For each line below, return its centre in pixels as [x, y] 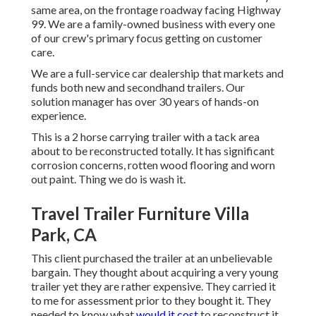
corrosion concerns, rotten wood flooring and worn [153, 165]
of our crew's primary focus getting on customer [147, 38]
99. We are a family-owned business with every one [153, 24]
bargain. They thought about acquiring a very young [155, 272]
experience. [59, 116]
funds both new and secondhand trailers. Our [138, 87]
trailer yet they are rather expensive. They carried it [153, 286]
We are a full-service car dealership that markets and [157, 73]
